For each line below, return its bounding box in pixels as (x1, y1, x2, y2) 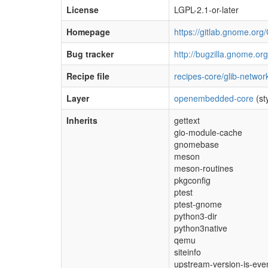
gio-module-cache (174, 126, 242, 138)
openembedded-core (174, 92, 254, 104)
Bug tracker (66, 48, 114, 60)
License (66, 4, 99, 16)
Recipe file (66, 70, 109, 82)
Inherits (66, 114, 98, 126)
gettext (174, 114, 200, 126)
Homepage (66, 26, 110, 38)
